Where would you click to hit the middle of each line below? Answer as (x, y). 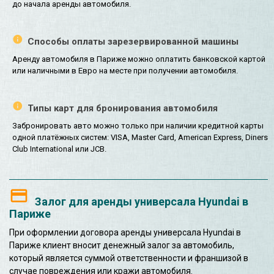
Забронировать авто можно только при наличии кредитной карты (138, 126)
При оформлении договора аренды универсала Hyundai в (125, 233)
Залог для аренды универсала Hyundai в (142, 202)
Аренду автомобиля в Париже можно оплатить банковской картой (139, 59)
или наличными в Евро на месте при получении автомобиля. (125, 71)
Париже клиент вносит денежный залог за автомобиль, (122, 246)
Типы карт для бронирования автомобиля (123, 109)
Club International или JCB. (59, 149)
